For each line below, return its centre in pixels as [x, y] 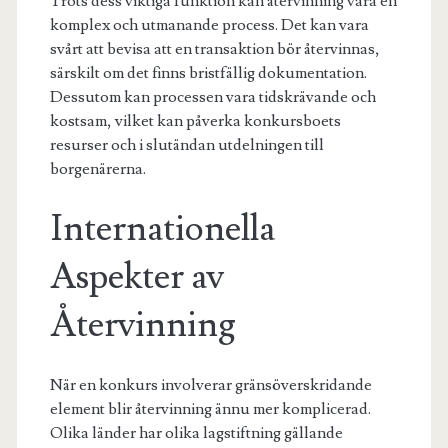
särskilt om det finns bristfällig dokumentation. [208, 72]
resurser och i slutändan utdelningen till [186, 144]
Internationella [162, 228]
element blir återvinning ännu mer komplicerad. [210, 408]
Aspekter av [136, 276]
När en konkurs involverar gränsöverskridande [210, 384]
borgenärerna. [97, 168]
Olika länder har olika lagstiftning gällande [196, 432]
